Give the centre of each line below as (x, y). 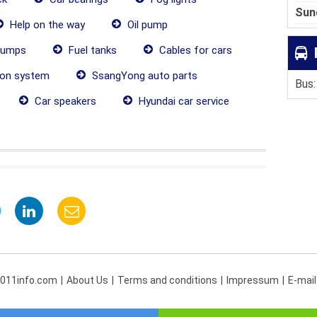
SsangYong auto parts (143, 76)
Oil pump (146, 25)
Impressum (253, 280)
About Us (87, 280)
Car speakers (64, 101)
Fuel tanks (91, 50)
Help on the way (46, 25)
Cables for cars (194, 50)
